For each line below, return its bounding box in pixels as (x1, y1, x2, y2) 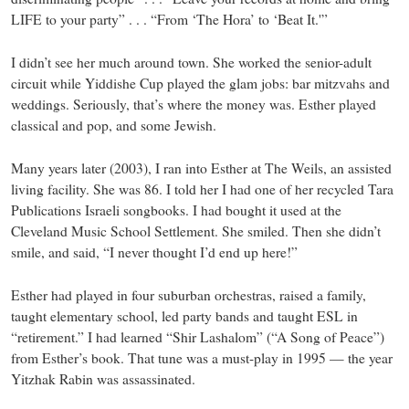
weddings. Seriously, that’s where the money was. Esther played (10, 94, 376, 113)
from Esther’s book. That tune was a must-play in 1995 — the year (10, 348, 393, 367)
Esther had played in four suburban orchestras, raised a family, (10, 285, 366, 304)
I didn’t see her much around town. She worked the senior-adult (10, 52, 372, 71)
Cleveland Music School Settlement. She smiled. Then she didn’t (10, 221, 381, 240)
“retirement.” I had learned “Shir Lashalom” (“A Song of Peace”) (10, 327, 384, 346)
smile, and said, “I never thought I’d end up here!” (10, 242, 298, 261)
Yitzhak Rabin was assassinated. (10, 369, 195, 388)
